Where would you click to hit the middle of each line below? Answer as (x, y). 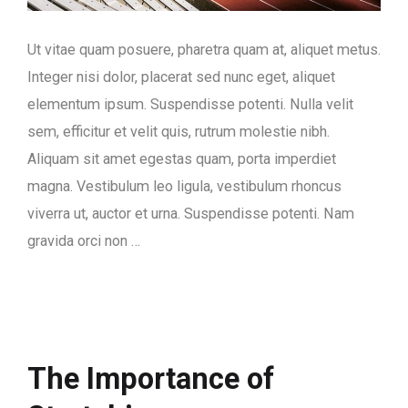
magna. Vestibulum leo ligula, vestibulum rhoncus (184, 186)
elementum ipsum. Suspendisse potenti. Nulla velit (190, 104)
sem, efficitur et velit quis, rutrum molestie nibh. (178, 131)
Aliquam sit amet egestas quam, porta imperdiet (182, 158)
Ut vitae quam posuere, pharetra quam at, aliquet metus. (204, 49)
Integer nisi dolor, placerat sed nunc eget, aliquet (181, 76)
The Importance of (151, 378)
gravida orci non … (84, 240)
